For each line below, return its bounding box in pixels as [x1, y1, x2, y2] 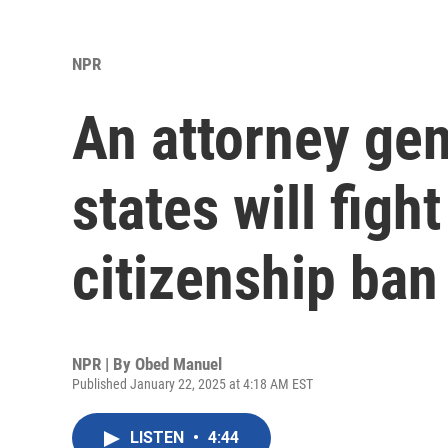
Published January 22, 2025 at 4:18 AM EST [72, 376, 313, 393]
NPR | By [72, 354, 135, 375]
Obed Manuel [135, 354, 222, 375]
